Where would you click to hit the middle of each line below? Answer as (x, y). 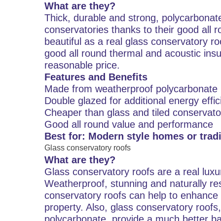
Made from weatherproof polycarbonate (131, 89)
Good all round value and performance (129, 124)
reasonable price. (82, 65)
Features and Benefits (96, 77)
